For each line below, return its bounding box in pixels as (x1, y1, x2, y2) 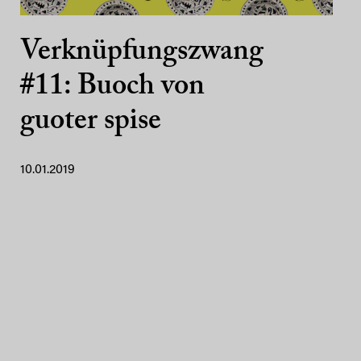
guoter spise (20, 107, 161, 136)
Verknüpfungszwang (20, 38, 263, 67)
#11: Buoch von (20, 73, 205, 102)
